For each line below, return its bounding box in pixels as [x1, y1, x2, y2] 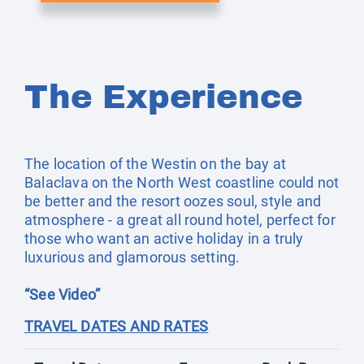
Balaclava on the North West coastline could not [24, 174, 340, 191]
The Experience [24, 80, 304, 115]
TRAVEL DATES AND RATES [24, 318, 209, 335]
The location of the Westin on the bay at [24, 155, 287, 172]
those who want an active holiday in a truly [24, 230, 304, 247]
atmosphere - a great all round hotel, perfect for [24, 211, 336, 228]
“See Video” [24, 286, 101, 303]
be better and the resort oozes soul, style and [24, 193, 322, 210]
